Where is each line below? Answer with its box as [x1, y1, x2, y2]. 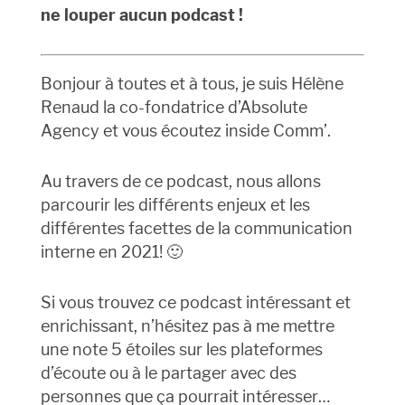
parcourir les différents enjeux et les [40, 195, 310, 215]
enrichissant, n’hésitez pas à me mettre [40, 316, 334, 336]
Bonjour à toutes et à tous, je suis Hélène [40, 74, 344, 94]
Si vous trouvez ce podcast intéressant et [40, 293, 351, 313]
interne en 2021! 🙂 [40, 242, 183, 262]
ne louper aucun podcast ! [40, 5, 243, 25]
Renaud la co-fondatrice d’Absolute [40, 98, 307, 118]
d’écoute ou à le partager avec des [40, 363, 297, 383]
